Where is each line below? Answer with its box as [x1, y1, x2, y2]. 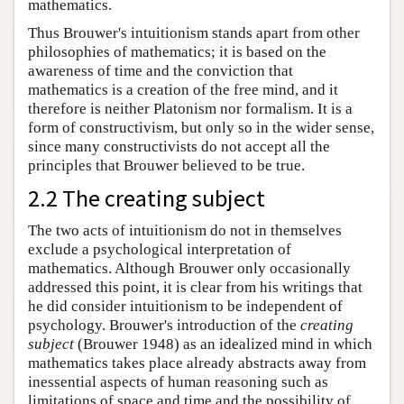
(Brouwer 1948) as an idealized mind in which [74, 335, 372, 353]
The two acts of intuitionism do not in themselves [28, 221, 342, 239]
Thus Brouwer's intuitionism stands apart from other [28, 23, 360, 41]
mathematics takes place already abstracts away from [28, 353, 366, 372]
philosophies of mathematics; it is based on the [28, 42, 326, 60]
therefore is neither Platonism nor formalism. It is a [28, 99, 353, 117]
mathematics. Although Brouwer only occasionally [28, 259, 351, 277]
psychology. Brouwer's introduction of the [28, 316, 300, 334]
